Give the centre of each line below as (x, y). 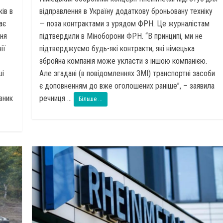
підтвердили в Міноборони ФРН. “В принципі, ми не (121, 36)
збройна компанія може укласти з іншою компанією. (123, 61)
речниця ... (57, 98)
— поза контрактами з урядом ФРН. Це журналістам (125, 23)
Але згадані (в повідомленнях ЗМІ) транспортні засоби (127, 73)
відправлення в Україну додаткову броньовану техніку (126, 11)
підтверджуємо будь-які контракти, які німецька (117, 48)
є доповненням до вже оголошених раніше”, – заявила (127, 86)
